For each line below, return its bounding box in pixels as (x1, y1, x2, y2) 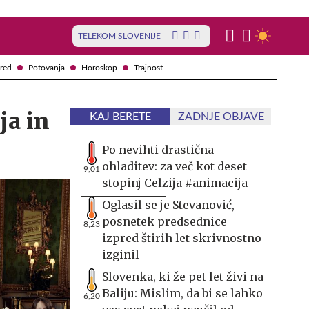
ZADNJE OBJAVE (177, 111, 264, 122)
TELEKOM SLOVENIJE (78, 32, 161, 40)
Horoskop (81, 63, 117, 72)
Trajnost (133, 63, 163, 72)
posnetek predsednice (102, 215, 227, 228)
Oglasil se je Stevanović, (102, 198, 235, 212)
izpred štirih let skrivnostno (102, 231, 261, 245)
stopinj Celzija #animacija (102, 176, 248, 190)
